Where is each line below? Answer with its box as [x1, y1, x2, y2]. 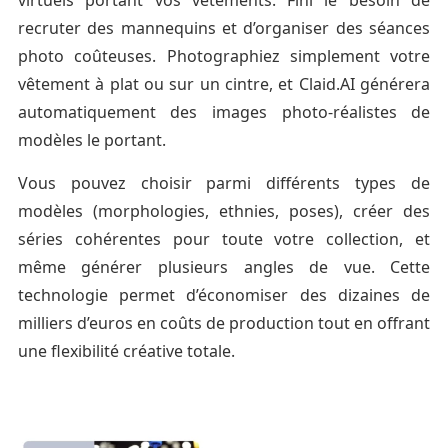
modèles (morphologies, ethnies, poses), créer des [17, 199, 431, 222]
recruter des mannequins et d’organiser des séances [17, 16, 431, 39]
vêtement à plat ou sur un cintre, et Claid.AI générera [17, 72, 431, 95]
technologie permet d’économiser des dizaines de [17, 283, 431, 306]
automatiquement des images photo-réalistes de [17, 100, 431, 123]
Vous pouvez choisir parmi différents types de [17, 171, 431, 194]
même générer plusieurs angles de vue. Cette [17, 255, 431, 278]
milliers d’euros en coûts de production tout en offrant [17, 311, 431, 334]
